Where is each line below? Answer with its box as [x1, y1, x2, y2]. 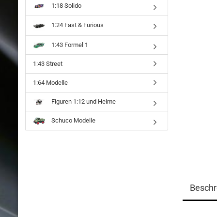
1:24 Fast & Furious [50, 21, 104, 29]
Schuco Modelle [50, 116, 95, 124]
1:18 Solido [50, 1, 81, 9]
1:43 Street [33, 60, 62, 67]
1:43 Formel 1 [50, 41, 88, 48]
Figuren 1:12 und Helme [50, 97, 116, 105]
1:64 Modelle [33, 78, 68, 86]
